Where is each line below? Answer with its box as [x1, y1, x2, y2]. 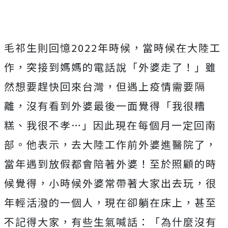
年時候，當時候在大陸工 [98, 40, 221, 55]
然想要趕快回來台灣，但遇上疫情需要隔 [4, 79, 206, 94]
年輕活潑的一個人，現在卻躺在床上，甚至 [4, 195, 217, 210]
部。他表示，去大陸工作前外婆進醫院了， [4, 137, 217, 152]
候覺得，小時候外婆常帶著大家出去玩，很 [4, 176, 217, 191]
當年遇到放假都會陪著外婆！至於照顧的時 [4, 156, 217, 172]
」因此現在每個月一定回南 [82, 118, 216, 133]
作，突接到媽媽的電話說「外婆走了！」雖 [4, 60, 217, 75]
